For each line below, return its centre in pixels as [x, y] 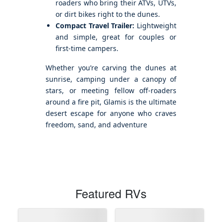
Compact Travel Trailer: [95, 26]
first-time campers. [87, 49]
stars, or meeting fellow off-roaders [111, 91]
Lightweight [156, 26]
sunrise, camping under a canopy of [111, 79]
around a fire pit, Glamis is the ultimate [111, 102]
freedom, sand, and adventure [96, 125]
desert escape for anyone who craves [111, 113]
